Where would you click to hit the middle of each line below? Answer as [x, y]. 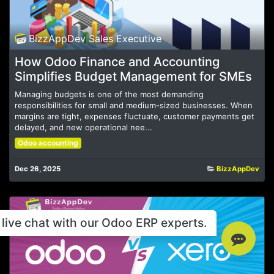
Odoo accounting [48, 143]
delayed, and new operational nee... [83, 127]
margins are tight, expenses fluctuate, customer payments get [135, 116]
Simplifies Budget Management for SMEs [133, 76]
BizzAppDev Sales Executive [95, 38]
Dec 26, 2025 [38, 168]
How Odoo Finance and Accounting [117, 61]
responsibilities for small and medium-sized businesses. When [134, 105]
